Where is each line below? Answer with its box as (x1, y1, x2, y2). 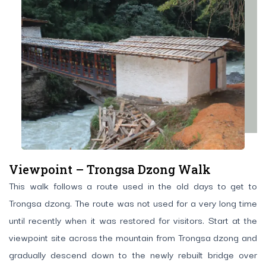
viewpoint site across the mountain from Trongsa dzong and (9, 230, 257, 245)
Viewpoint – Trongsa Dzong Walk (9, 161, 211, 178)
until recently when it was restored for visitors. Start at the (9, 213, 257, 227)
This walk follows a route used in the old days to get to (9, 178, 257, 193)
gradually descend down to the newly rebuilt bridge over (9, 247, 257, 262)
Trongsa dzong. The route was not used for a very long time (9, 195, 257, 210)
